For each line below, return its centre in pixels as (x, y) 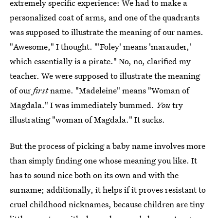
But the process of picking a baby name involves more (108, 146)
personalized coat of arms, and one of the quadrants (105, 17)
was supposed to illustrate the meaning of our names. (107, 32)
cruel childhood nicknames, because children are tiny (107, 204)
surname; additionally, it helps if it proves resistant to (108, 190)
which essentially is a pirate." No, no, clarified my (100, 61)
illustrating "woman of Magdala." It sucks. (87, 119)
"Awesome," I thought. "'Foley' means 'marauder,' (100, 46)
